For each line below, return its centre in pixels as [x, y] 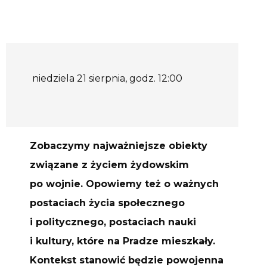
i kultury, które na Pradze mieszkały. [122, 241]
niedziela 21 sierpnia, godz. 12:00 [107, 78]
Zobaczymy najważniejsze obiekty [119, 145]
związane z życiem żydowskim [109, 164]
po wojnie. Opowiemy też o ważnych [124, 184]
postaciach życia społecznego [107, 203]
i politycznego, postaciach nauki [113, 222]
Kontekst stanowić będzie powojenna [127, 260]
